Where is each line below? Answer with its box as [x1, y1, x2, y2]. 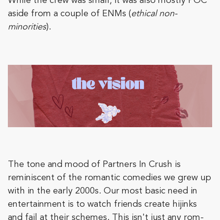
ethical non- [131, 9, 177, 19]
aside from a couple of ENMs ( [8, 9, 131, 19]
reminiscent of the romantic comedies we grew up [8, 173, 211, 183]
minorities [8, 23, 46, 32]
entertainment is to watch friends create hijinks [8, 200, 197, 209]
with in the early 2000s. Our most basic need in [8, 187, 197, 196]
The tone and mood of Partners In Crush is [8, 160, 181, 169]
